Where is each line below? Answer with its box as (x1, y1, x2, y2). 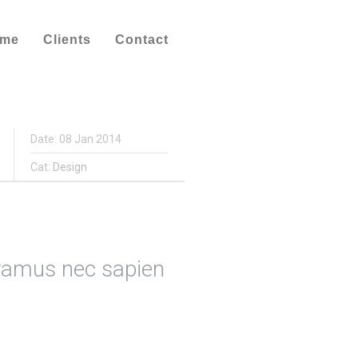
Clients (43, 33, 91, 46)
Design (53, 161, 87, 173)
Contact (115, 33, 169, 46)
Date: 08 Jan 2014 (30, 133, 121, 145)
